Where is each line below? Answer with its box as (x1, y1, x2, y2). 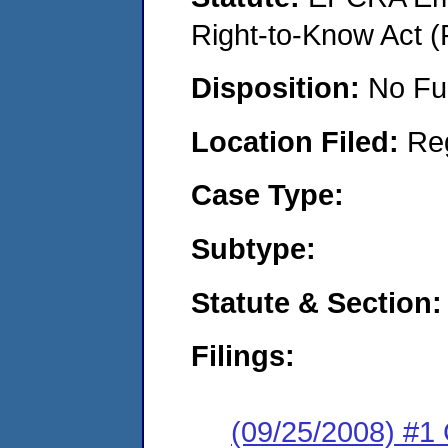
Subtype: (191, 231, 316, 265)
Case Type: (191, 178, 344, 212)
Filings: (191, 339, 295, 373)
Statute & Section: (191, 285, 442, 319)
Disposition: (191, 71, 368, 105)
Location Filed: (191, 124, 407, 158)
